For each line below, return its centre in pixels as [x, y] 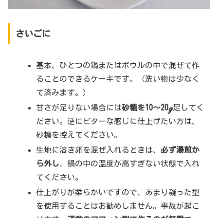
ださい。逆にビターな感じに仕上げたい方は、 [118, 121]
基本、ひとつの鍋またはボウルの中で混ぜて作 [118, 65]
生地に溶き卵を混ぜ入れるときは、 [99, 150]
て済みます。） [64, 92]
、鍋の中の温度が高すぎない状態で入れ [130, 164]
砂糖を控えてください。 [79, 135]
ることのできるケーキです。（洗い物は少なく [118, 79]
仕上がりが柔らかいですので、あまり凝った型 [118, 192]
